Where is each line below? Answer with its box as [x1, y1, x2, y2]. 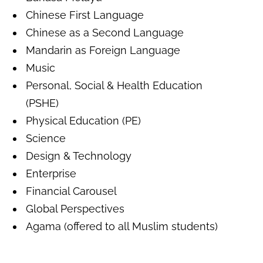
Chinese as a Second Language [26, 26, 184, 39]
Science [26, 132, 66, 145]
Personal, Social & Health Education [26, 79, 203, 92]
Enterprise [26, 167, 76, 180]
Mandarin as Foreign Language [26, 44, 180, 57]
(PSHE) [26, 97, 59, 110]
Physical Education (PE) [26, 114, 141, 127]
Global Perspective [26, 203, 119, 215]
